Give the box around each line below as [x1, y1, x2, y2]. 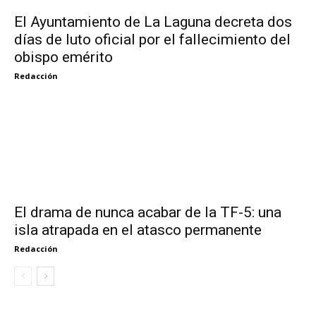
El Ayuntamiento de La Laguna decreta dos [14, 13, 292, 31]
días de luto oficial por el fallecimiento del [14, 31, 291, 49]
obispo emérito [14, 49, 113, 66]
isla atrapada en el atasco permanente [14, 221, 262, 239]
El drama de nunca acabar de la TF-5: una [14, 204, 281, 221]
